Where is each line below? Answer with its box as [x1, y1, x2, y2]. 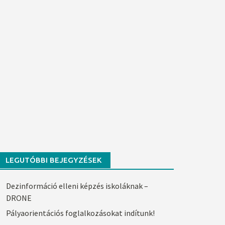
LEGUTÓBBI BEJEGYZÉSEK [5, 156, 101, 164]
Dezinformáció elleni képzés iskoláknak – [6, 181, 148, 191]
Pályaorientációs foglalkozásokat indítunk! [6, 208, 155, 218]
